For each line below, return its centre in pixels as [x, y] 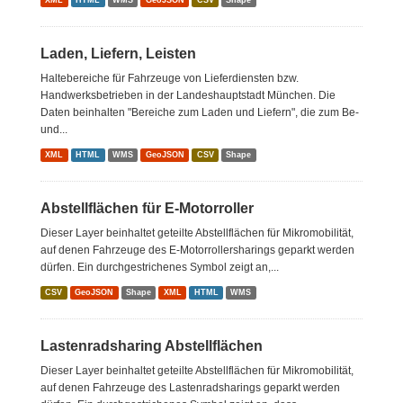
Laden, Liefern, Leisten [118, 54]
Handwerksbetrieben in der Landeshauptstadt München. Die [188, 95]
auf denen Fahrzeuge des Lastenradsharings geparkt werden [190, 388]
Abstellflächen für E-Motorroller [147, 208]
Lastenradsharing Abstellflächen [152, 346]
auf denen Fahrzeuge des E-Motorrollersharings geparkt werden [197, 250]
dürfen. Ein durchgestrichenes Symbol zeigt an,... [160, 267]
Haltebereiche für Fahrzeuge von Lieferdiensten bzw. [170, 78]
